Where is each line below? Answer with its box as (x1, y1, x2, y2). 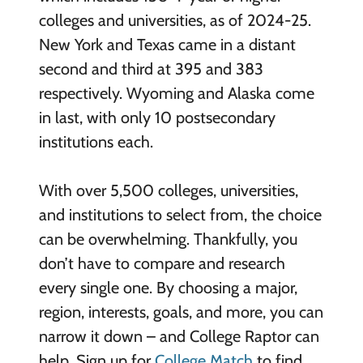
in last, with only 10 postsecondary (38, 108, 275, 127)
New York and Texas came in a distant (38, 35, 296, 54)
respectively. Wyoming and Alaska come (38, 83, 314, 103)
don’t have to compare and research (38, 254, 285, 273)
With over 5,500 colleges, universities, (38, 181, 298, 200)
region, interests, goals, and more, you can (38, 302, 323, 322)
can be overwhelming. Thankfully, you (38, 229, 297, 249)
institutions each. (38, 132, 153, 152)
